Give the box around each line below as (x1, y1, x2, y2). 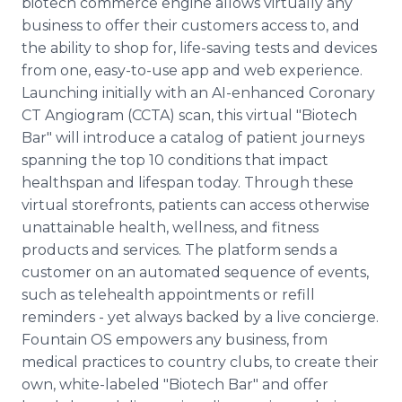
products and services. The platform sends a (22, 241, 337, 258)
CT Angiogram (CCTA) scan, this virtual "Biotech (22, 107, 357, 124)
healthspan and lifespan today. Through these (22, 174, 354, 191)
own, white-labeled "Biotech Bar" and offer (22, 376, 328, 393)
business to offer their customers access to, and (22, 17, 360, 34)
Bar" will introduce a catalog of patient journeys (22, 129, 364, 146)
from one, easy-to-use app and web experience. (22, 62, 363, 79)
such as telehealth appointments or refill (22, 286, 315, 303)
